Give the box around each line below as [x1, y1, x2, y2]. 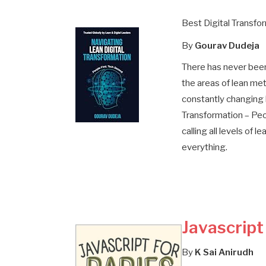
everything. [181, 141, 227, 153]
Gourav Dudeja [194, 40, 259, 51]
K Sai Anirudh [194, 246, 254, 258]
